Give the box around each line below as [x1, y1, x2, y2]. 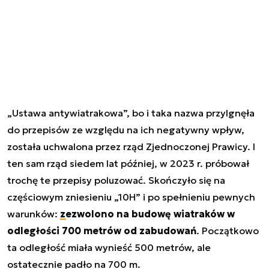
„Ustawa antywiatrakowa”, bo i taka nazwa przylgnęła [7, 106, 255, 119]
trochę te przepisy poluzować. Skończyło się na [7, 174, 225, 186]
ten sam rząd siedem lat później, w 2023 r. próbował [7, 157, 249, 169]
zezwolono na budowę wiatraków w [60, 207, 235, 220]
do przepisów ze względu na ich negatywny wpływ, [7, 123, 244, 136]
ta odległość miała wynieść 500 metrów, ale [7, 241, 211, 253]
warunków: [7, 207, 60, 220]
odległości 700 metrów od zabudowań [7, 224, 196, 237]
